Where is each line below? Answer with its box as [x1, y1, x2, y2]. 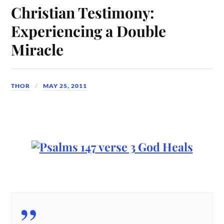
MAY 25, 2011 [43, 82, 87, 90]
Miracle [11, 39, 64, 59]
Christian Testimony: [11, 2, 155, 22]
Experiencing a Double [11, 21, 166, 41]
